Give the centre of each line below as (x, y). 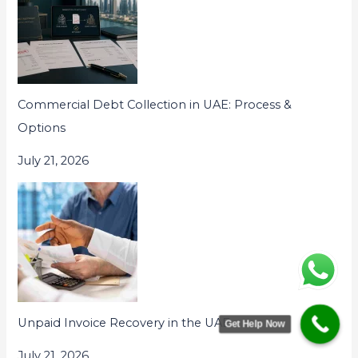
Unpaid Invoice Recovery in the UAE (124, 322)
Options (42, 127)
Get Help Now (255, 324)
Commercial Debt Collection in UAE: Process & (155, 104)
